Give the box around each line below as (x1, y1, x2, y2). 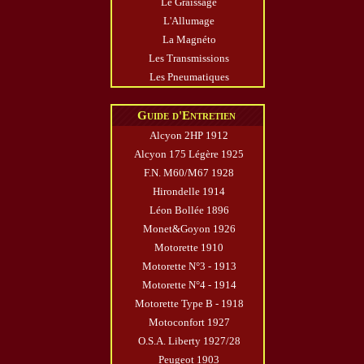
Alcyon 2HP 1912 (149, 128, 228, 141)
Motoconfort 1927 (148, 315, 230, 328)
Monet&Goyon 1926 (142, 222, 236, 235)
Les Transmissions (149, 51, 229, 64)
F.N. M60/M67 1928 (144, 166, 234, 179)
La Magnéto (162, 32, 216, 45)
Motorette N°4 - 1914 (141, 278, 236, 291)
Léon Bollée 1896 (149, 203, 229, 216)
